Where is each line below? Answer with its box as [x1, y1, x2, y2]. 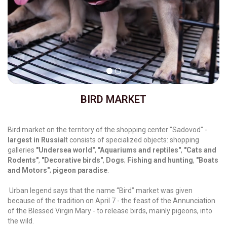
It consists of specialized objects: [64, 136, 170, 144]
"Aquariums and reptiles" [98, 146, 181, 154]
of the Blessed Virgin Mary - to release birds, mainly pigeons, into [8, 207, 212, 215]
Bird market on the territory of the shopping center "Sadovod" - [8, 126, 209, 134]
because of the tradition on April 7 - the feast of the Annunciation [8, 197, 215, 205]
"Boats [196, 156, 218, 164]
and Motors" [8, 166, 50, 174]
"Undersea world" [36, 146, 95, 154]
